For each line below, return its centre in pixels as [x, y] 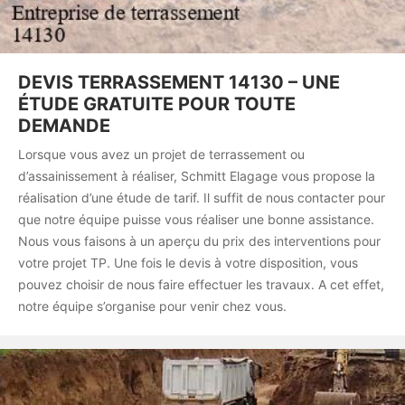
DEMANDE [64, 126]
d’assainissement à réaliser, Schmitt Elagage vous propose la [197, 176]
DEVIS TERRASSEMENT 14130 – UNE [179, 83]
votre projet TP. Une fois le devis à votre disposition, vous [188, 263]
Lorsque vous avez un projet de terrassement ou [161, 155]
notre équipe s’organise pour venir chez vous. [152, 306]
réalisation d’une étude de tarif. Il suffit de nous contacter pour [202, 198]
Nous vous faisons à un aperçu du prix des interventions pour [199, 241]
